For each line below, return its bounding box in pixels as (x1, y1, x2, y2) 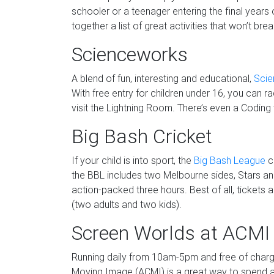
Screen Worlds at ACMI (72, 221, 270, 245)
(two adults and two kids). (72, 198, 182, 210)
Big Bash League (194, 154, 265, 166)
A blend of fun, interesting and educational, (72, 72, 254, 84)
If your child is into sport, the (72, 154, 194, 166)
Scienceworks (72, 42, 188, 66)
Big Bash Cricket (72, 124, 212, 148)
